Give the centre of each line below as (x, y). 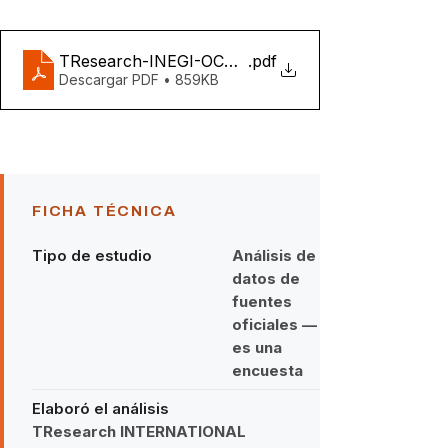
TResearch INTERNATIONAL (139, 431)
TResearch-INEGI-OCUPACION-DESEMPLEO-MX (249, 60)
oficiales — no (286, 324)
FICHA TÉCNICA (104, 210)
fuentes (262, 301)
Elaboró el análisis (100, 408)
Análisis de (274, 255)
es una (257, 347)
